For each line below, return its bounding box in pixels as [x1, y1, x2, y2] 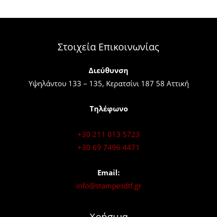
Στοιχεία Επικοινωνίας [58, 40, 159, 53]
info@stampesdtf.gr [76, 181, 141, 191]
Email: [97, 168, 120, 178]
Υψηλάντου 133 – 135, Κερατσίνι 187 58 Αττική [28, 78, 189, 88]
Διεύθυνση [89, 65, 128, 75]
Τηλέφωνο [89, 104, 128, 114]
